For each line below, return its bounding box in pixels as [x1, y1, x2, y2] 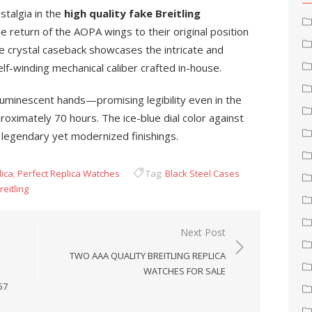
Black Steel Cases [165, 167, 240, 180]
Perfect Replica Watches [17, 167, 120, 180]
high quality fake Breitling [64, 6, 201, 20]
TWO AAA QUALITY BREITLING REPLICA [70, 249, 226, 262]
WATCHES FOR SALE [143, 265, 226, 277]
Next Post [180, 226, 226, 239]
